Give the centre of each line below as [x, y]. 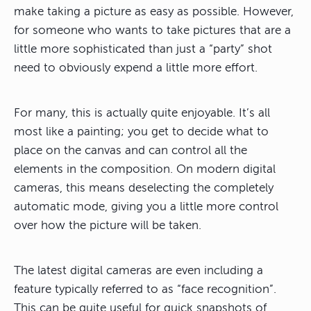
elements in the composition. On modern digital [145, 169]
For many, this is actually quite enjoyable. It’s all [142, 112]
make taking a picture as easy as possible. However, [154, 11]
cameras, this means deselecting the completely [144, 187]
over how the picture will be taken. [108, 225]
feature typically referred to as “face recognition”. [145, 289]
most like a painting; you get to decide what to [141, 131]
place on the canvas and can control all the [131, 150]
